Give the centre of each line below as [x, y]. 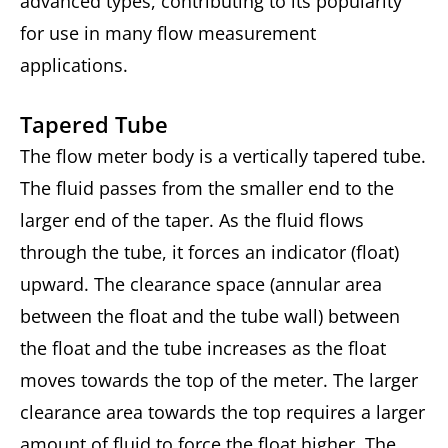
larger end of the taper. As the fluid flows [192, 220]
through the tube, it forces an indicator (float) [209, 252]
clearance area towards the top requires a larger [222, 412]
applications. [74, 65]
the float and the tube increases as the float [203, 348]
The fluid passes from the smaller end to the [207, 188]
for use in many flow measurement [168, 33]
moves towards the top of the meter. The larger [219, 380]
